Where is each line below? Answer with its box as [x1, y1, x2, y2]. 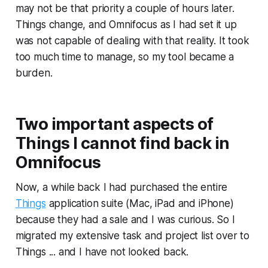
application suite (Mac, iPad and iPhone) [45, 197, 234, 209]
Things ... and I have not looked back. [15, 245, 189, 258]
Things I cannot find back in [15, 133, 230, 153]
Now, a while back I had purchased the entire [15, 181, 228, 193]
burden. [15, 66, 53, 79]
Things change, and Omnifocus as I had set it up [15, 18, 237, 31]
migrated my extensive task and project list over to [15, 229, 250, 242]
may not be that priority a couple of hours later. [15, 2, 234, 14]
